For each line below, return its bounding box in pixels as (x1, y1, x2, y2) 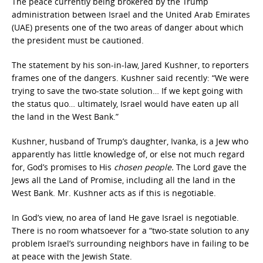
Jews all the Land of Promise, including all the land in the (12, 174, 235, 186)
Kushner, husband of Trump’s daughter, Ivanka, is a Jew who (12, 136, 248, 147)
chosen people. (114, 161, 176, 173)
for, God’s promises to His (12, 161, 114, 173)
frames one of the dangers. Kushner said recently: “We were (12, 72, 249, 83)
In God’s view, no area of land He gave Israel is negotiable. (12, 212, 239, 223)
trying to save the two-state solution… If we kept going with (12, 85, 243, 96)
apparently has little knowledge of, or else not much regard (12, 149, 245, 160)
